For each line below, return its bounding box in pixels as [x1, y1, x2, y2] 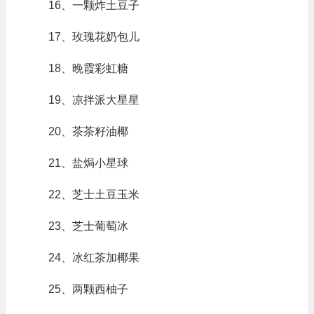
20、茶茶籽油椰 [48, 125, 128, 137]
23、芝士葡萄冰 [48, 220, 128, 232]
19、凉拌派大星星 [48, 94, 139, 106]
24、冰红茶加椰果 [48, 252, 139, 264]
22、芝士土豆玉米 [48, 189, 139, 200]
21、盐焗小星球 [48, 157, 128, 169]
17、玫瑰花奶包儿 [48, 31, 139, 43]
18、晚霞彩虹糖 [48, 62, 128, 74]
